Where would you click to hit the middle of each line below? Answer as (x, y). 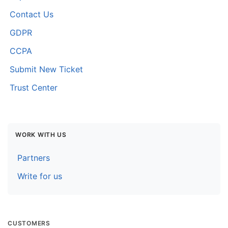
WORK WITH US (41, 134)
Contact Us (32, 14)
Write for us (40, 176)
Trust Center (34, 87)
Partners (34, 158)
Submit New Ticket (47, 69)
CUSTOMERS (29, 223)
